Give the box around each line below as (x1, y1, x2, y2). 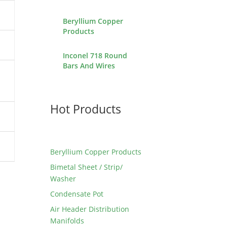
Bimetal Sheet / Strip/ (50, 162, 123, 172)
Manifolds (50, 215, 84, 225)
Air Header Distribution (50, 204, 129, 214)
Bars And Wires (63, 60, 115, 70)
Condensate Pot (50, 188, 103, 199)
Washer (50, 173, 76, 183)
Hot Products (50, 101, 121, 118)
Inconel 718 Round (63, 50, 127, 60)
